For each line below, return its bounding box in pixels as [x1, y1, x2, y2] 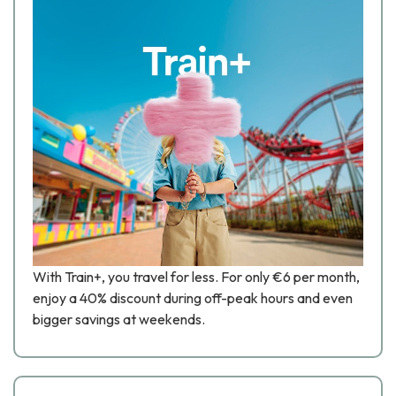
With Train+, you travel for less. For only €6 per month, [33, 268, 360, 286]
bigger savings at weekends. [33, 310, 205, 329]
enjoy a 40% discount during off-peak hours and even [33, 289, 353, 308]
